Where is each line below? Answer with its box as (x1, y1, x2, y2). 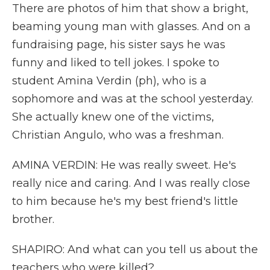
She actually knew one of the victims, (12, 110, 214, 124)
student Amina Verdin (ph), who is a (12, 74, 207, 87)
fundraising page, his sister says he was (12, 38, 225, 51)
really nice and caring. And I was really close (12, 177, 250, 190)
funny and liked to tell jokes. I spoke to (12, 56, 219, 69)
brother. (12, 213, 54, 226)
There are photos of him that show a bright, (12, 2, 248, 15)
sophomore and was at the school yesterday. (12, 92, 253, 105)
